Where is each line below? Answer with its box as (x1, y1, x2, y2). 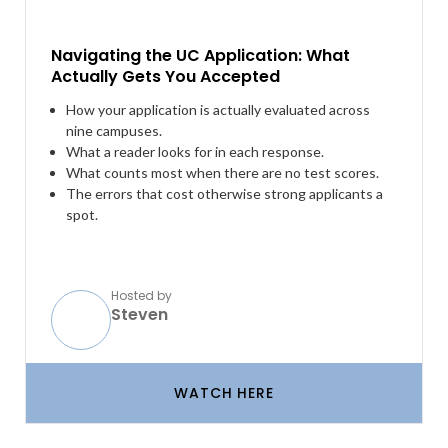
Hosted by (111, 287, 172, 304)
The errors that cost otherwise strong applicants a (66, 185, 383, 202)
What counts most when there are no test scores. (66, 164, 379, 181)
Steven (111, 303, 168, 326)
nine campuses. (66, 122, 162, 139)
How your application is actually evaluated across (66, 101, 370, 118)
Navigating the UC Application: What (51, 44, 350, 67)
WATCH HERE (174, 383, 274, 403)
